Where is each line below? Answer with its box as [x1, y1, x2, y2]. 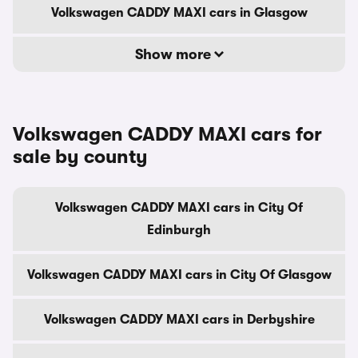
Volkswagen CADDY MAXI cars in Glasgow [50, 6, 308, 20]
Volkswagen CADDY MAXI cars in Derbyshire [43, 312, 315, 327]
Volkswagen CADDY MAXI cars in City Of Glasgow [26, 268, 332, 282]
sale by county [13, 145, 148, 168]
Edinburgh [147, 223, 211, 237]
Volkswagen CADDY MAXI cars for [13, 123, 322, 145]
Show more [134, 46, 214, 62]
